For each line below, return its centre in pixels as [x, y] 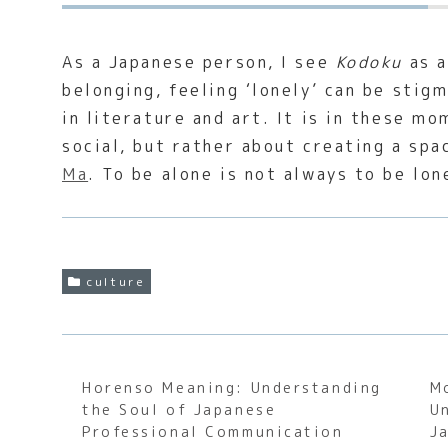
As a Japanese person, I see [199, 61]
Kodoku [369, 61]
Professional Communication [213, 432]
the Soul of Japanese [179, 410]
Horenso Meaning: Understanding [232, 388]
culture [116, 281]
